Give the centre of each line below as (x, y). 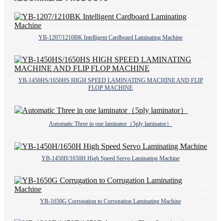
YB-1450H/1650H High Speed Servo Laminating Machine (110, 159)
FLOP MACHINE (110, 88)
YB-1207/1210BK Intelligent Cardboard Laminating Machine (110, 38)
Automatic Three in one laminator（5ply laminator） (110, 124)
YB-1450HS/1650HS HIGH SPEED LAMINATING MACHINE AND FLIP (110, 81)
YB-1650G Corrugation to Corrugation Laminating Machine (110, 202)
